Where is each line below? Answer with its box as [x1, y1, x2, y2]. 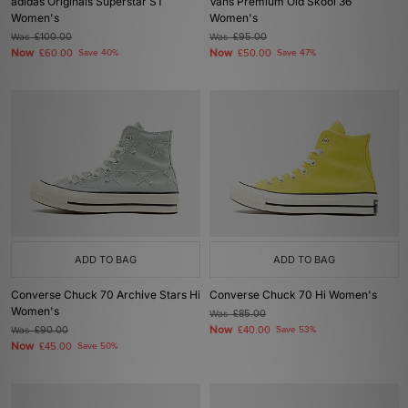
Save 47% [277, 47, 316, 58]
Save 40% [78, 47, 118, 58]
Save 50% [77, 341, 117, 352]
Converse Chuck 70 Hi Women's [209, 288, 377, 301]
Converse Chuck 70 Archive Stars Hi [11, 288, 200, 301]
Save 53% [276, 324, 316, 335]
